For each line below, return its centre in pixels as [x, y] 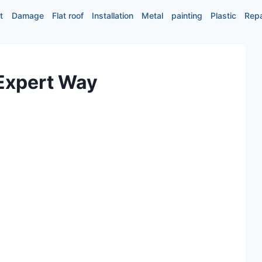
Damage [27, 15]
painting [187, 15]
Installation [112, 15]
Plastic [224, 15]
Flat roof [68, 15]
